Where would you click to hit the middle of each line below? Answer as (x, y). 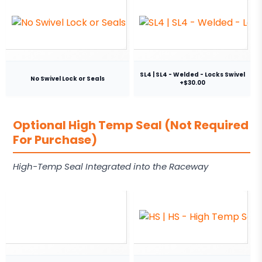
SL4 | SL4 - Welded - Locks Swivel (192, 74)
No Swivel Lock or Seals (68, 78)
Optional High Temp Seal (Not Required (131, 125)
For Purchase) (55, 140)
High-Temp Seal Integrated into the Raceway (111, 167)
